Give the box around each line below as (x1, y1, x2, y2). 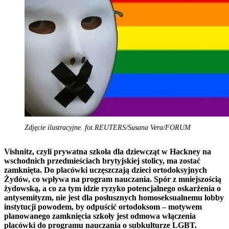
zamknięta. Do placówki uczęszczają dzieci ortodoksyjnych (4, 165, 207, 174)
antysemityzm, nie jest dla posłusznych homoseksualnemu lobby (4, 193, 224, 202)
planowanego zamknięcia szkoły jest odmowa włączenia (4, 211, 196, 220)
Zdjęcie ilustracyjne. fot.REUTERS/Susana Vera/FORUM (25, 123, 191, 131)
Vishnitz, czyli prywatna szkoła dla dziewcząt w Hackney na (4, 147, 211, 156)
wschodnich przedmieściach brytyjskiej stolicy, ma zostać (4, 156, 200, 165)
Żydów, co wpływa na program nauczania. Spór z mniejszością (4, 174, 221, 184)
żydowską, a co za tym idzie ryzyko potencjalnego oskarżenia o (4, 184, 221, 193)
